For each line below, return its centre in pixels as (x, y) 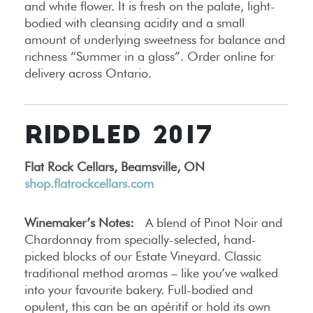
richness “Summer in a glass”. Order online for (150, 57)
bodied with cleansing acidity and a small (134, 23)
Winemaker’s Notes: (79, 223)
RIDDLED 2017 (118, 138)
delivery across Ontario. (88, 73)
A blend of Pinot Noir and (208, 223)
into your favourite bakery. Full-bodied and (139, 290)
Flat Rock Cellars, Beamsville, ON (115, 167)
